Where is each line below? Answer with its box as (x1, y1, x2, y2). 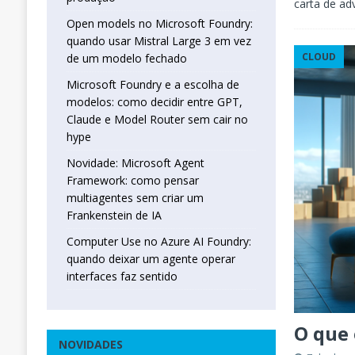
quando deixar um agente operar (66, 251, 235, 267)
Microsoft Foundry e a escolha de (66, 77, 239, 93)
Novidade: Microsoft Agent (66, 155, 204, 171)
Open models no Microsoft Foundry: (66, 16, 253, 32)
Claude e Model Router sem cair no (66, 112, 248, 128)
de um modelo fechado (66, 51, 187, 67)
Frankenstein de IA (66, 208, 162, 223)
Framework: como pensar (66, 173, 199, 189)
